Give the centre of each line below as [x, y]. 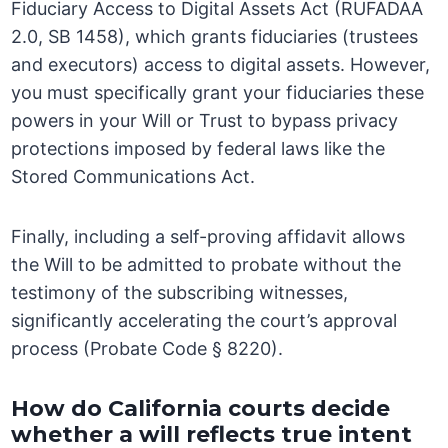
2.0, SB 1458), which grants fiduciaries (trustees [215, 37]
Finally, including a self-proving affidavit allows [208, 237]
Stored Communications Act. [133, 177]
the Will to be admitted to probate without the [206, 265]
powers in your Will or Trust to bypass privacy [205, 121]
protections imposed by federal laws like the [198, 149]
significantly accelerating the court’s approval [204, 321]
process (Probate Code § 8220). [147, 349]
